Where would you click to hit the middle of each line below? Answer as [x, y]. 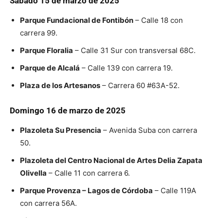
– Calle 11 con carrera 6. [88, 173]
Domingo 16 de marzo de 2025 [68, 110]
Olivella [33, 173]
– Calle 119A [174, 191]
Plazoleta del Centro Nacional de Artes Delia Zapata [111, 160]
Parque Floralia [46, 50]
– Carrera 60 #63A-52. [140, 85]
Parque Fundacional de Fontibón [77, 20]
